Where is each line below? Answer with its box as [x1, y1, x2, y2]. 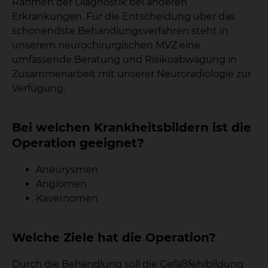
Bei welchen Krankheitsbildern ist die [12, 120, 251, 135]
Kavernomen [36, 193, 98, 204]
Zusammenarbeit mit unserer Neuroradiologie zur [12, 68, 251, 80]
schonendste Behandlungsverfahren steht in [12, 25, 229, 36]
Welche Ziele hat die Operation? [12, 230, 216, 245]
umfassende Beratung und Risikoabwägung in [12, 54, 237, 65]
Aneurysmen [36, 164, 98, 175]
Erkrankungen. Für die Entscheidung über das [12, 11, 235, 22]
